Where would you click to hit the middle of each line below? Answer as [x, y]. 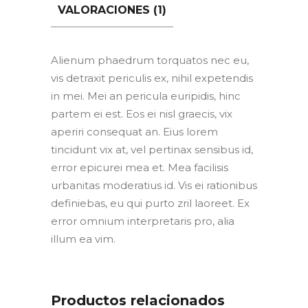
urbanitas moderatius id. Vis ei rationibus [154, 186]
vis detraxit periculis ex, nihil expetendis [152, 78]
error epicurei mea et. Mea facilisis [140, 168]
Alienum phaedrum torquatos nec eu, [150, 60]
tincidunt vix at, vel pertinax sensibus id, [152, 150]
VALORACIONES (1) [112, 10]
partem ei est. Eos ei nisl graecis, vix [142, 114]
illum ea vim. [83, 239]
